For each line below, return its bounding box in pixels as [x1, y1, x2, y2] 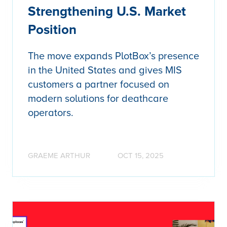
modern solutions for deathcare [28, 92, 168, 105]
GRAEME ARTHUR [28, 150, 90, 160]
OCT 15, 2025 [118, 150, 164, 160]
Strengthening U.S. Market [28, 3, 186, 20]
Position [28, 21, 77, 38]
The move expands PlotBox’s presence [28, 50, 199, 62]
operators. [28, 106, 73, 119]
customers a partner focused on [28, 78, 169, 91]
